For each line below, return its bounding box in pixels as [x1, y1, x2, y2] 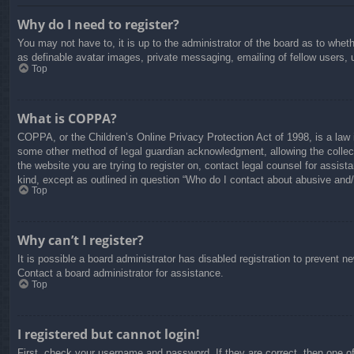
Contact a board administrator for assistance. [17, 267, 224, 280]
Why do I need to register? [17, 16, 179, 34]
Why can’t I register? [17, 232, 144, 250]
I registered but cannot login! [17, 325, 200, 343]
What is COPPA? [17, 109, 117, 127]
